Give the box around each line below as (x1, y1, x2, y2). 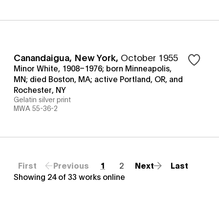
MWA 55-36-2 (14, 103, 58, 112)
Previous (53, 159, 89, 170)
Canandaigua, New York (14, 51, 116, 63)
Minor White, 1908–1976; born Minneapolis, (14, 63, 172, 73)
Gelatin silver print (14, 94, 71, 104)
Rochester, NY (14, 84, 66, 94)
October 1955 (121, 51, 178, 63)
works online (77, 171, 125, 181)
